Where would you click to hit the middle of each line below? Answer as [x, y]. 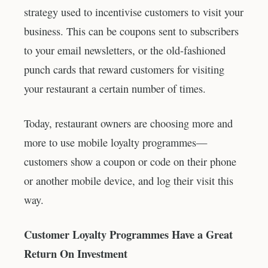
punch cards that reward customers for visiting [124, 70]
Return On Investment [76, 253]
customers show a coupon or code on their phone [130, 161]
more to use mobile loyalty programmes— [115, 142]
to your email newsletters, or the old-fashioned [125, 51]
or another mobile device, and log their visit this [129, 180]
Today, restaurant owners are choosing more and [128, 123]
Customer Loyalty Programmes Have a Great [128, 234]
